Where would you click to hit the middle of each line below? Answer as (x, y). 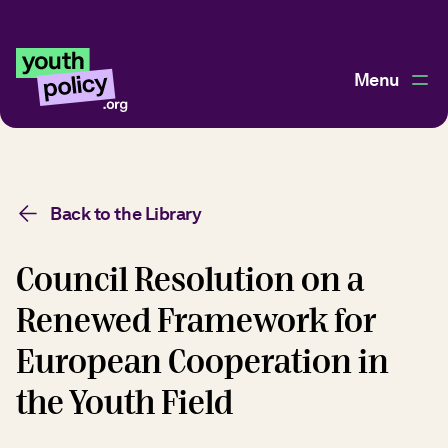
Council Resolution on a (190, 280)
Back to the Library (126, 213)
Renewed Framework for (195, 321)
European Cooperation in (202, 362)
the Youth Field (124, 403)
